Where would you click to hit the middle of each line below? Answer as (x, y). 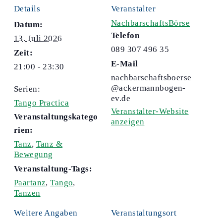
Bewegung (33, 155)
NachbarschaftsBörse (151, 23)
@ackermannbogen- (148, 88)
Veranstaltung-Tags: (53, 169)
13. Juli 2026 (38, 39)
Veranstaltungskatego (56, 117)
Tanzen (27, 193)
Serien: (27, 89)
